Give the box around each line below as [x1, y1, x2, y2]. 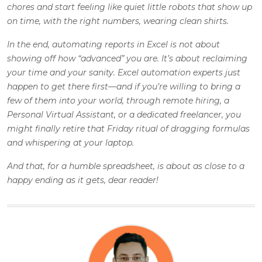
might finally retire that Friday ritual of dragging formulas [7, 123, 250, 135]
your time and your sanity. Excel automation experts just [7, 67, 240, 78]
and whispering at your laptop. [7, 137, 134, 149]
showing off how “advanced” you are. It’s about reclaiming [7, 53, 247, 64]
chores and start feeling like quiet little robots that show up [7, 2, 252, 13]
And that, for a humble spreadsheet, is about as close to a [7, 161, 244, 172]
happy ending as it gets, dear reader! [7, 175, 158, 186]
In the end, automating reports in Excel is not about [7, 39, 220, 50]
